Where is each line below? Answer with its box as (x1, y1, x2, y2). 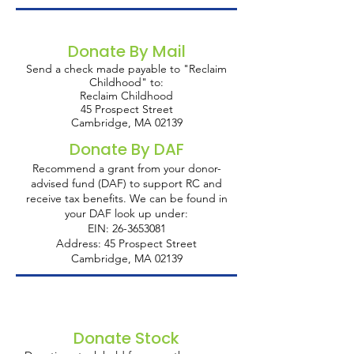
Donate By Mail (67, 40, 186, 62)
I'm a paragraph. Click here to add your (16, 285, 234, 300)
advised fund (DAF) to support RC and (31, 176, 222, 190)
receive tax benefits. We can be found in (25, 191, 228, 205)
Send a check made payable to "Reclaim (26, 62, 227, 76)
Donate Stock (73, 327, 179, 349)
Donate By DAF (69, 138, 184, 160)
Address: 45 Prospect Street (56, 236, 197, 250)
